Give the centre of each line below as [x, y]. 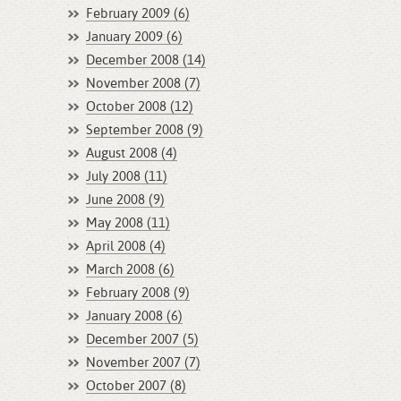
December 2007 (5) [142, 340]
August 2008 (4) [132, 154]
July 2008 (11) [127, 177]
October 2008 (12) [140, 107]
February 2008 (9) [138, 293]
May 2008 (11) [128, 223]
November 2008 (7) [143, 84]
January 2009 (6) [134, 37]
